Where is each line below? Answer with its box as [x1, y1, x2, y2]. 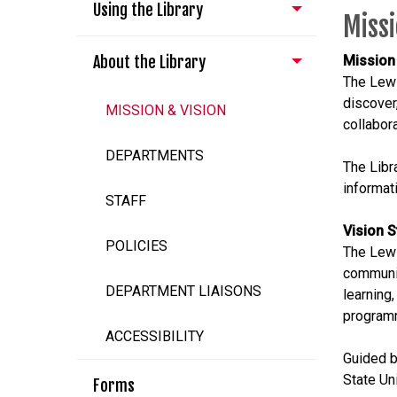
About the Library [93, 52, 206, 72]
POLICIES [105, 237, 167, 254]
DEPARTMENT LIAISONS [105, 283, 261, 300]
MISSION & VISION [105, 102, 226, 119]
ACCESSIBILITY [105, 328, 204, 345]
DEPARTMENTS [105, 147, 204, 164]
